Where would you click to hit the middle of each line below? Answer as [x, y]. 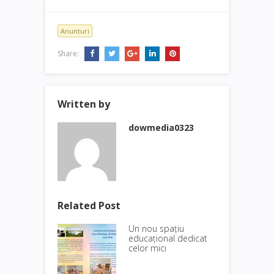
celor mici [147, 248]
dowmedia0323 [161, 128]
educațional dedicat [168, 239]
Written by [84, 104]
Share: [69, 54]
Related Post [89, 206]
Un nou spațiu [156, 229]
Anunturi [75, 31]
